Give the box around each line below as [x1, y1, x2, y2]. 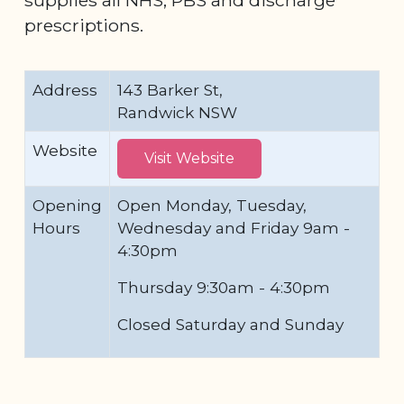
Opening [32, 195, 102, 215]
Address [32, 79, 97, 99]
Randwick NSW [117, 102, 237, 122]
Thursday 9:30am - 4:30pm [117, 277, 335, 297]
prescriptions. [24, 14, 152, 36]
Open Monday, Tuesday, [117, 195, 307, 215]
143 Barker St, [117, 79, 223, 99]
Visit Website [144, 149, 234, 167]
